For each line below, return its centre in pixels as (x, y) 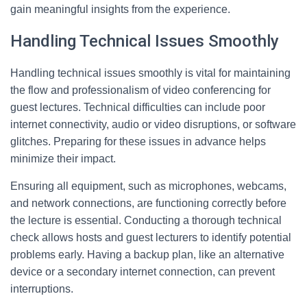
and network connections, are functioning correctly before (148, 203)
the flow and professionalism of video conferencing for (140, 90)
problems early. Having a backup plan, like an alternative (147, 255)
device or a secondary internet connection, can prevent (143, 272)
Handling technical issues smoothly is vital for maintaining (150, 73)
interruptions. (42, 289)
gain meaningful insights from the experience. (120, 9)
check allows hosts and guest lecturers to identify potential (151, 237)
